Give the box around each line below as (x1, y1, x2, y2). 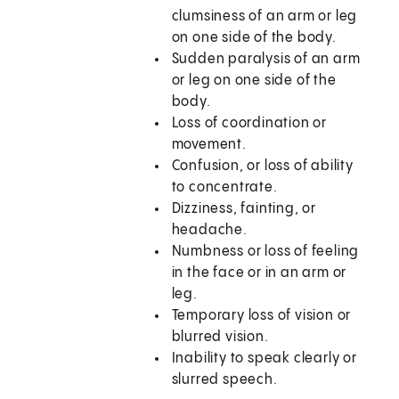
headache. (171, 223, 248, 239)
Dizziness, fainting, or (171, 201, 317, 217)
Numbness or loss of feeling (171, 244, 360, 260)
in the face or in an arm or (171, 265, 347, 281)
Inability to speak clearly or (171, 351, 357, 367)
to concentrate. (171, 180, 278, 196)
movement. (171, 137, 247, 153)
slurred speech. (171, 372, 278, 388)
